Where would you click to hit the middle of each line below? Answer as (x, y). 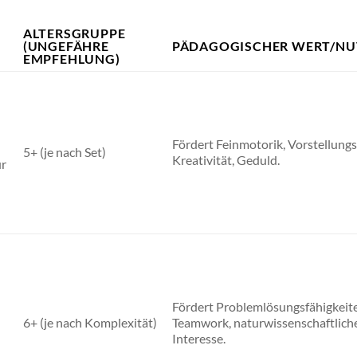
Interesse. (198, 339)
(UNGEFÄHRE (66, 46)
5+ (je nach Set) (64, 152)
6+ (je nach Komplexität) (90, 323)
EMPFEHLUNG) (71, 59)
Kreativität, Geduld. (226, 160)
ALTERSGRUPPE (74, 33)
